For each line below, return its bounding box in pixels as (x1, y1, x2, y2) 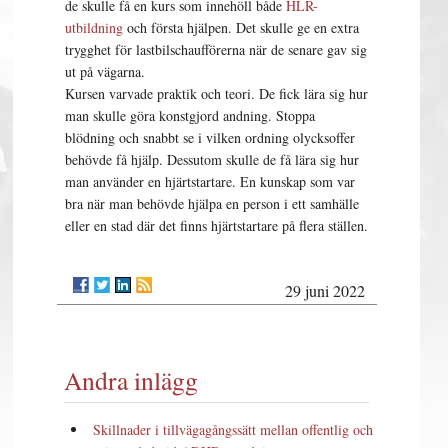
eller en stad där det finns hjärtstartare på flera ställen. (65, 215, 369, 235)
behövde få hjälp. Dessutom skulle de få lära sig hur (65, 149, 360, 169)
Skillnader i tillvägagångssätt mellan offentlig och (93, 420, 374, 440)
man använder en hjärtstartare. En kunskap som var (65, 171, 356, 191)
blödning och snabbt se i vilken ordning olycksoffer (65, 127, 356, 147)
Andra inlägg (64, 363, 199, 398)
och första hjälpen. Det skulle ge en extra (123, 17, 360, 37)
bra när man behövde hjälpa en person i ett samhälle (65, 193, 360, 213)
